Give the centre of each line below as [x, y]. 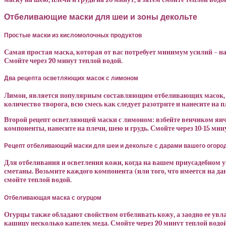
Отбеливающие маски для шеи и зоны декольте [101, 17]
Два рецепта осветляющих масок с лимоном [71, 78]
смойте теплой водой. [38, 180]
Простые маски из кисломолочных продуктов [73, 35]
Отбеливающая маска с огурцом [53, 197]
